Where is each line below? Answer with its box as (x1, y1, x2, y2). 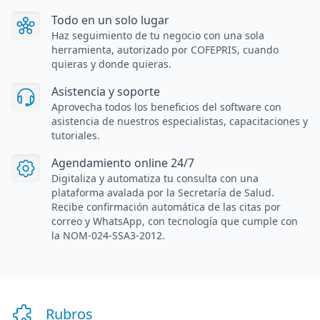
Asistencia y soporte (51, 83, 160, 99)
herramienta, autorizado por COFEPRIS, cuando (51, 42, 279, 56)
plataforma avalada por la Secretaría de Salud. (51, 185, 274, 199)
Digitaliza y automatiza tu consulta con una (51, 171, 259, 185)
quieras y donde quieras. (51, 56, 171, 71)
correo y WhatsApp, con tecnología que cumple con (51, 214, 298, 228)
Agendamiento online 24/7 (51, 154, 194, 171)
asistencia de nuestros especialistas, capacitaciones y (51, 114, 308, 128)
